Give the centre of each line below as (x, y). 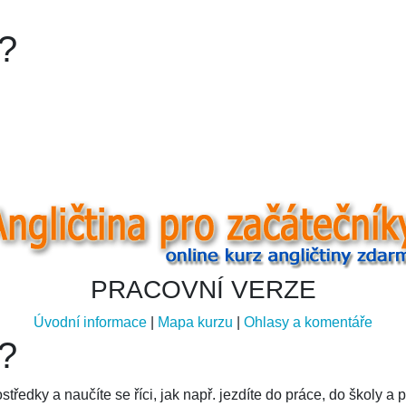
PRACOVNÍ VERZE (203, 290)
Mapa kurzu (195, 322)
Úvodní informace (90, 322)
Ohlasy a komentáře (308, 322)
